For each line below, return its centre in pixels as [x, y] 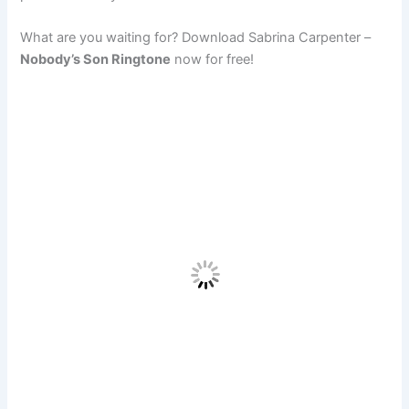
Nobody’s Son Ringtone [96, 60]
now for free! [213, 60]
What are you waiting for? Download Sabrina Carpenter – [196, 38]
